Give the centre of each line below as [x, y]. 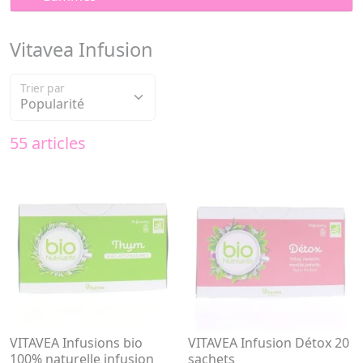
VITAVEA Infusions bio [76, 343]
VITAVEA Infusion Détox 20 [269, 343]
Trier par [43, 88]
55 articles [48, 143]
